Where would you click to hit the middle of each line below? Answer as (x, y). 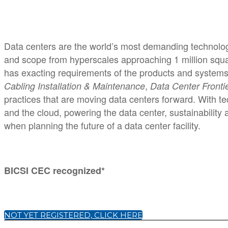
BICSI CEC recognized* (54, 170)
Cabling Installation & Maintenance (75, 86)
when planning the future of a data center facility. (102, 125)
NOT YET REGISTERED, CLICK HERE (73, 215)
